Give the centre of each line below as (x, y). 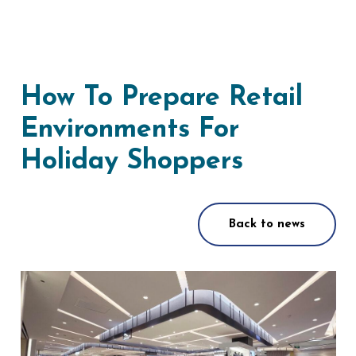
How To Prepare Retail (161, 99)
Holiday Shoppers (132, 162)
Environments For (130, 130)
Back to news (267, 224)
